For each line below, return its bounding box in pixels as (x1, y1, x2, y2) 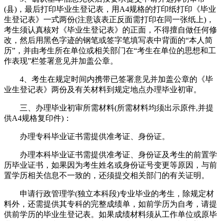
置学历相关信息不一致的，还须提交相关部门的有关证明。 (4, 171, 209, 180)
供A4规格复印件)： (4, 113, 72, 122)
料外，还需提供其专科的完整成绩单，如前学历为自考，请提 (4, 199, 217, 208)
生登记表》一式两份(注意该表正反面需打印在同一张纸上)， (4, 15, 214, 24)
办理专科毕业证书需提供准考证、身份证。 (4, 132, 170, 141)
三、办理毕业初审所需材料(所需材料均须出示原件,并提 (4, 103, 214, 112)
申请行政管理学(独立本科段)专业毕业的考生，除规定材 (4, 189, 214, 198)
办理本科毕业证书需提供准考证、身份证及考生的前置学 (4, 150, 217, 159)
